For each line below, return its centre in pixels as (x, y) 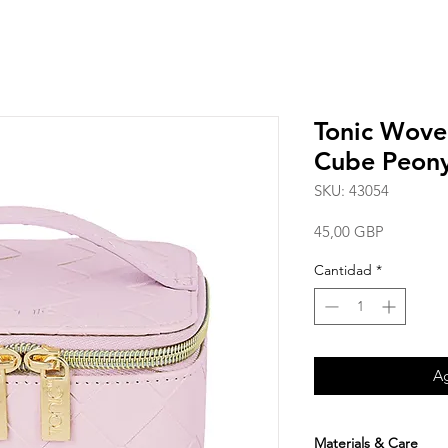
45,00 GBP (349, 231)
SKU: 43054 (351, 190)
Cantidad (343, 269)
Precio (404, 230)
